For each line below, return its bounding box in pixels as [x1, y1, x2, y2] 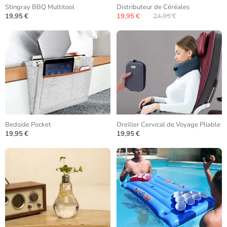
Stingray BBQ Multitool [5, 3, 74, 12]
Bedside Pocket [5, 120, 51, 129]
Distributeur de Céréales [117, 3, 190, 12]
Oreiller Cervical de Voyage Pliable [117, 120, 220, 129]
